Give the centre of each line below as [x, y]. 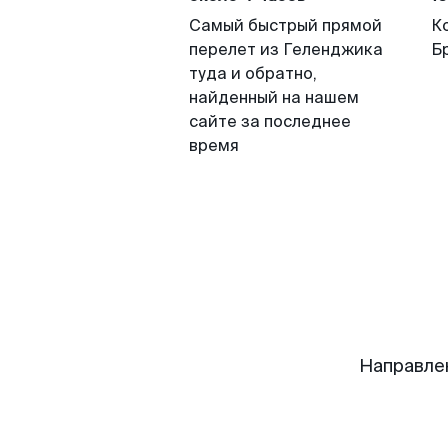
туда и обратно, [253, 73]
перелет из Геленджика [286, 49]
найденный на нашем [274, 97]
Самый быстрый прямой [285, 25]
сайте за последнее [270, 121]
